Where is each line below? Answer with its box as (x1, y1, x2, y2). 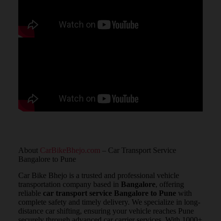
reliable (18, 188, 43, 197)
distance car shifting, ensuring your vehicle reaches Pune (18, 206, 194, 215)
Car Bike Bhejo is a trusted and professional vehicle (18, 171, 179, 180)
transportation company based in (18, 180, 121, 188)
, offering (155, 180, 184, 188)
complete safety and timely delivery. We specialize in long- (18, 197, 200, 206)
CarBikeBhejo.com (39, 146, 100, 154)
